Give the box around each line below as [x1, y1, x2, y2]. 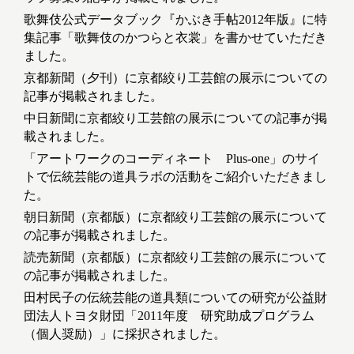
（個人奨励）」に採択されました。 [24, 327, 226, 341]
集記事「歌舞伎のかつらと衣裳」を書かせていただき [24, 31, 327, 45]
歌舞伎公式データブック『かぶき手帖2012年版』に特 [24, 13, 327, 27]
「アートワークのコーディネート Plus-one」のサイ [24, 152, 320, 166]
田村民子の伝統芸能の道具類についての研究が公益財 [24, 291, 327, 305]
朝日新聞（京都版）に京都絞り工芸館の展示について [24, 210, 327, 224]
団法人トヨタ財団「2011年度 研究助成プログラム [24, 309, 314, 323]
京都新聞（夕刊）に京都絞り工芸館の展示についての [24, 71, 327, 85]
